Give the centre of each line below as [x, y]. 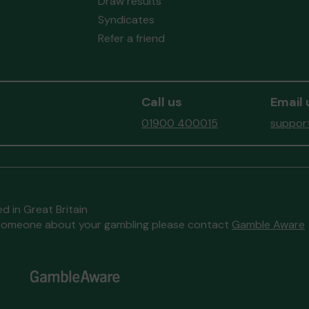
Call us [162, 102]
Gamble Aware [268, 225]
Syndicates [126, 20]
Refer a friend [131, 38]
